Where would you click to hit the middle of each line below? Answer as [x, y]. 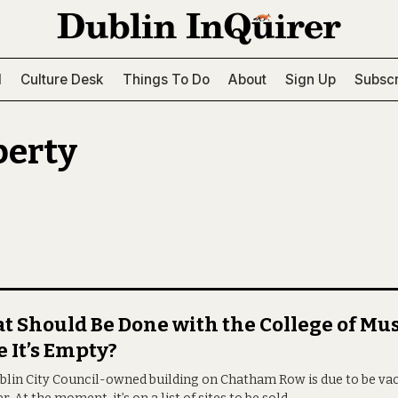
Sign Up [310, 79]
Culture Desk [62, 79]
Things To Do [166, 79]
